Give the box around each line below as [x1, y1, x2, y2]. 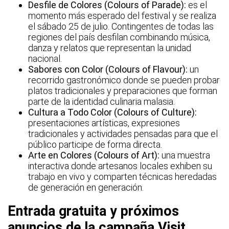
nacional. [28, 53, 62, 64]
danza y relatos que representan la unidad [28, 42, 191, 54]
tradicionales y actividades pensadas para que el [28, 128, 218, 140]
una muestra [159, 150, 210, 161]
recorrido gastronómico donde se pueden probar [28, 75, 220, 86]
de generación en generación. [28, 182, 144, 193]
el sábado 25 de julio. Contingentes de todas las [28, 21, 214, 32]
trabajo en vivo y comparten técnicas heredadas [28, 171, 217, 182]
